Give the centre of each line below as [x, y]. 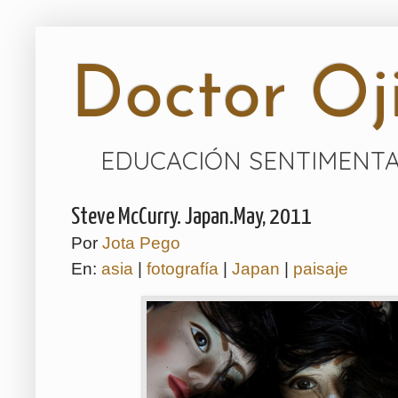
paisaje [321, 269]
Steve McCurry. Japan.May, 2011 [191, 217]
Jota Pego [141, 243]
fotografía [185, 269]
